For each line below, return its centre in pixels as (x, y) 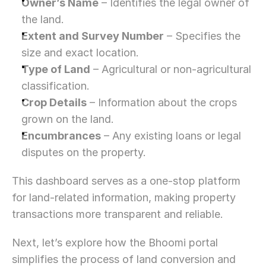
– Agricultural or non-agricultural (171, 69)
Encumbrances (61, 136)
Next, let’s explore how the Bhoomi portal (115, 243)
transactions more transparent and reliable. (118, 214)
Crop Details (54, 102)
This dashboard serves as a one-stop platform (126, 181)
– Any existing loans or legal (171, 136)
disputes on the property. (84, 152)
